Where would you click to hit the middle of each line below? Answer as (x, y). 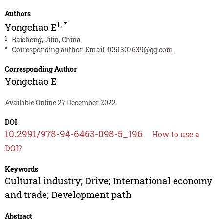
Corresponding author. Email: (59, 50)
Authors (18, 14)
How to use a (175, 134)
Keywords (21, 169)
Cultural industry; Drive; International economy (108, 181)
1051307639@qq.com (140, 50)
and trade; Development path (68, 195)
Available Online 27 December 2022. (61, 103)
